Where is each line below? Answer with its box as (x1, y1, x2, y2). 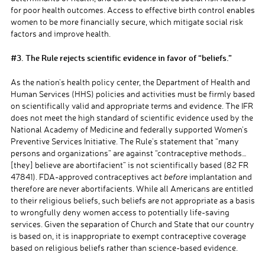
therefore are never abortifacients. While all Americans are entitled (10, 183, 253, 194)
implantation (187, 172, 237, 182)
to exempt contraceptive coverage (122, 231, 246, 241)
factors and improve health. (10, 28, 111, 39)
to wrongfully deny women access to (10, 207, 148, 218)
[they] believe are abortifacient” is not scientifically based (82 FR (10, 160, 248, 170)
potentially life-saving (147, 207, 230, 218)
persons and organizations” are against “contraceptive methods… (10, 148, 246, 159)
